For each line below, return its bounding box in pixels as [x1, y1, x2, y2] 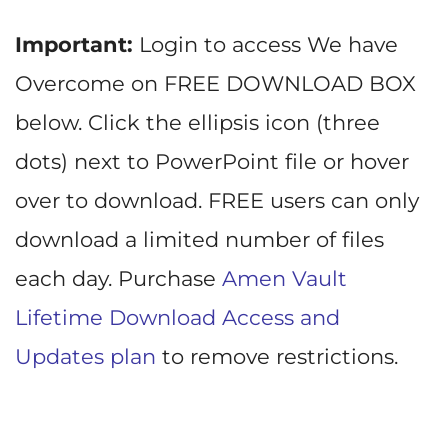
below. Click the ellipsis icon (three [15, 110, 380, 136]
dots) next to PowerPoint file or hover [15, 149, 409, 175]
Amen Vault [222, 266, 347, 292]
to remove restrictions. [156, 344, 398, 370]
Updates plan [15, 344, 156, 370]
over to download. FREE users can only [15, 188, 419, 214]
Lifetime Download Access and [15, 305, 340, 331]
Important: [15, 32, 133, 58]
